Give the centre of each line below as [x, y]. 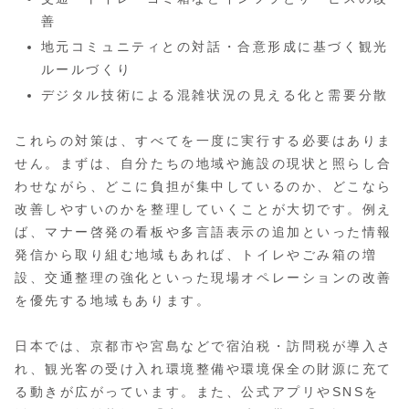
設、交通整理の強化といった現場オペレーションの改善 [204, 277]
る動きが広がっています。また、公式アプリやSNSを [197, 392]
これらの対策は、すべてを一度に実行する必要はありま [204, 140]
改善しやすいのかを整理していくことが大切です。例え [204, 209]
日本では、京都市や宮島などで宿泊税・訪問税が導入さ [204, 346]
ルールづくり [86, 69]
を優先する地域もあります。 [113, 300]
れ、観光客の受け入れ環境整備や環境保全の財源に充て [204, 369]
